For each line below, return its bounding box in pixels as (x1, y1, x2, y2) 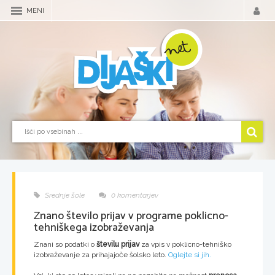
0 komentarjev (109, 191, 158, 199)
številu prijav (96, 240, 139, 249)
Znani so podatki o (34, 240, 96, 249)
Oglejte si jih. (168, 250, 211, 259)
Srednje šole (43, 191, 85, 199)
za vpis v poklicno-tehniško (139, 240, 231, 249)
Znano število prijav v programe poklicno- (34, 207, 228, 225)
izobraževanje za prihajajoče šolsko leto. (34, 250, 168, 259)
